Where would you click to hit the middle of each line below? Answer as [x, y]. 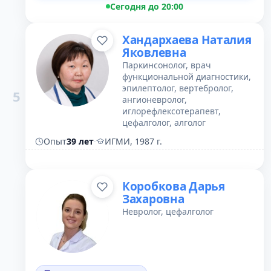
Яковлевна [154, 53]
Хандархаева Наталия [187, 40]
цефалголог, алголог [164, 122]
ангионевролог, [155, 100]
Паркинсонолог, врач [167, 65]
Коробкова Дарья [174, 186]
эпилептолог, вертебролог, [178, 88]
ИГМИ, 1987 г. [133, 141]
